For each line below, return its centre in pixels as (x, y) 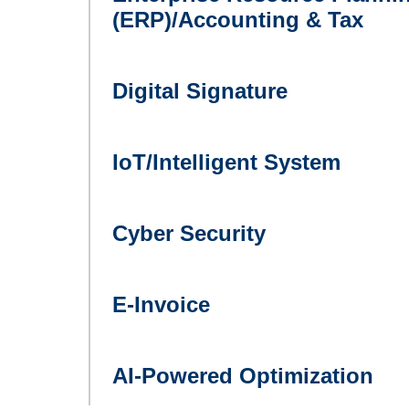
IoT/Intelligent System (226, 162)
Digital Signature (200, 91)
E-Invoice (161, 304)
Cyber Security (189, 233)
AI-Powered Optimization (243, 376)
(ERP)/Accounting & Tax (238, 20)
